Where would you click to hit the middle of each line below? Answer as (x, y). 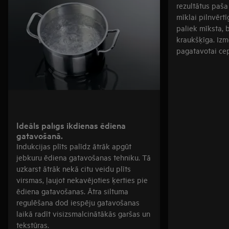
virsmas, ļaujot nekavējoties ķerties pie (82, 180)
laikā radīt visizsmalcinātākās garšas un (83, 213)
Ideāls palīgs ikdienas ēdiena (71, 125)
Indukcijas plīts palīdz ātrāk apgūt (74, 146)
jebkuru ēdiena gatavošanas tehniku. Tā (84, 157)
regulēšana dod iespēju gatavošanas (78, 202)
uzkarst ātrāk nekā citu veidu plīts (74, 168)
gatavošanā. (40, 135)
